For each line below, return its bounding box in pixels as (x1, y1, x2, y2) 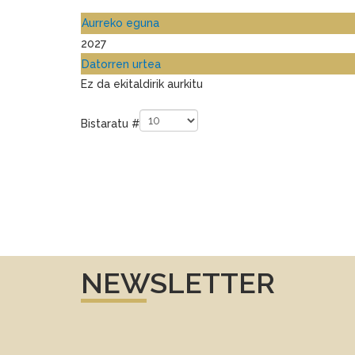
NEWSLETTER (81, 266, 275, 300)
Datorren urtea (82, 58, 161, 71)
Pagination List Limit (80, 94, 181, 107)
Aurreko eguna (82, 17, 159, 29)
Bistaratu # (81, 116, 139, 130)
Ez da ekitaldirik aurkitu (81, 78, 203, 90)
